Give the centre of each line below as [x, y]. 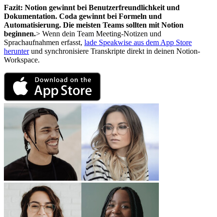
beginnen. [20, 34]
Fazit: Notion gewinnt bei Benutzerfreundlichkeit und [92, 8]
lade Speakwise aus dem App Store [138, 43]
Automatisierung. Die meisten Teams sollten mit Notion [94, 25]
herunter [16, 51]
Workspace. [22, 60]
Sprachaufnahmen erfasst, [44, 43]
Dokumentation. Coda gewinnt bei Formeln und [83, 16]
